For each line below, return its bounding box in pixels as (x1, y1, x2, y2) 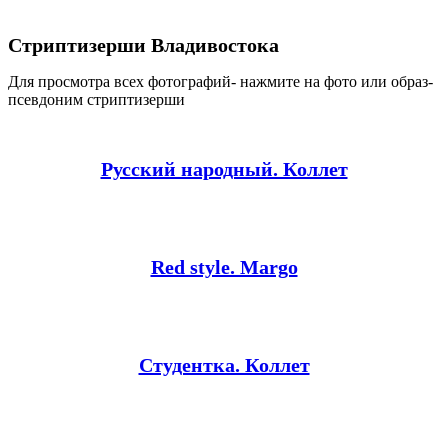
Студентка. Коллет (138, 354, 310, 377)
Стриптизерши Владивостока (8, 33, 279, 56)
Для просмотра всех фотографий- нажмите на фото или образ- (8, 73, 433, 91)
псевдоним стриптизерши (8, 91, 185, 109)
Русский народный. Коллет (100, 158, 348, 181)
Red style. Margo (150, 256, 298, 279)
